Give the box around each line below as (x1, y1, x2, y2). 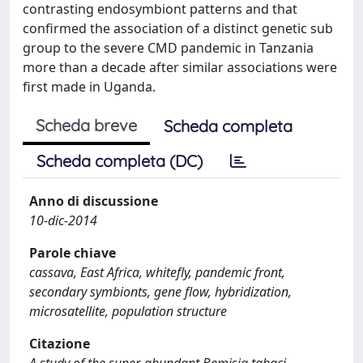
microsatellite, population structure (29, 302, 227, 320)
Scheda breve (36, 115, 137, 135)
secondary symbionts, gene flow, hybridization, (29, 283, 292, 301)
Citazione (29, 335, 90, 352)
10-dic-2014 (29, 211, 97, 229)
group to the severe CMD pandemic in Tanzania (23, 39, 314, 57)
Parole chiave (29, 244, 116, 262)
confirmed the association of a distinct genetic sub (23, 19, 333, 37)
